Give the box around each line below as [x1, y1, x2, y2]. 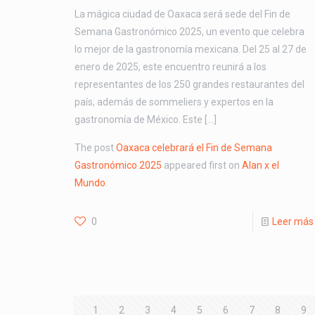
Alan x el [241, 159, 279, 171]
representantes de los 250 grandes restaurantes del [74, 78, 304, 90]
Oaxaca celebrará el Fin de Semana [115, 141, 272, 153]
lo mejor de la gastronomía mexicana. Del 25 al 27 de [74, 43, 307, 55]
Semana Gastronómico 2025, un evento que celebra [74, 25, 304, 37]
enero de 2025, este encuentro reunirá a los [74, 60, 266, 72]
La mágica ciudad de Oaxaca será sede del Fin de [74, 8, 290, 20]
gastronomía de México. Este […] [74, 113, 217, 125]
